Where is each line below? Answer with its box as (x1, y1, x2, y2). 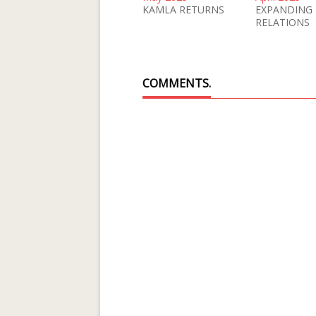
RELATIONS (255, 16, 310, 29)
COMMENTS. (142, 75, 211, 91)
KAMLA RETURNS (142, 3, 224, 16)
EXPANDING (255, 3, 312, 16)
